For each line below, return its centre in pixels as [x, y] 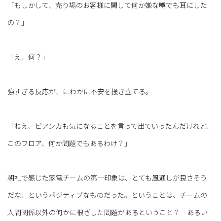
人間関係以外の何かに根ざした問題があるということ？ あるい [108, 212]
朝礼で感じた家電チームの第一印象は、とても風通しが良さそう [107, 178]
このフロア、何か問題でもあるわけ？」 [69, 143]
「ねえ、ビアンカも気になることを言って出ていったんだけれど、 [110, 126]
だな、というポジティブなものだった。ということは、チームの [107, 195]
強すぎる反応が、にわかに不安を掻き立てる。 [80, 92]
